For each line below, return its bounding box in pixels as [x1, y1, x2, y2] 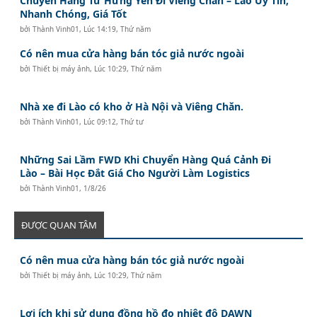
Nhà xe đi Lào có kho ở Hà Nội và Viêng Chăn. [20, 99, 244, 113]
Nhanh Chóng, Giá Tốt [20, 6, 127, 21]
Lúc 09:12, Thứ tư [83, 116, 144, 127]
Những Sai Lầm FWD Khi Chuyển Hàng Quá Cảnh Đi [20, 152, 272, 166]
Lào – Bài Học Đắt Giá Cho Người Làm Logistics [20, 166, 250, 180]
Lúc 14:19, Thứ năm [83, 23, 151, 34]
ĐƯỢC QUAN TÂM [21, 218, 97, 231]
